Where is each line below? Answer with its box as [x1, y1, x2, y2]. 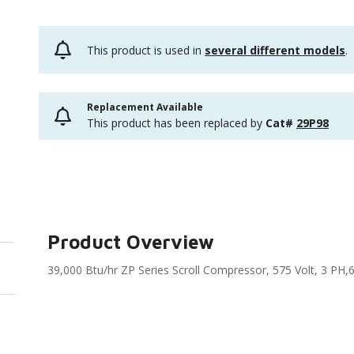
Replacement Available [87, 100, 203, 114]
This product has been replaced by [87, 115, 265, 130]
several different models [205, 42, 345, 58]
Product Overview [47, 231, 215, 253]
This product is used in [87, 42, 205, 58]
